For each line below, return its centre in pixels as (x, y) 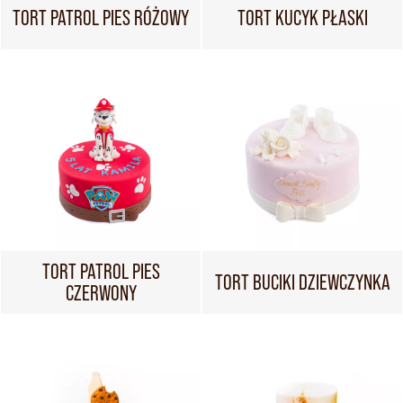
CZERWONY (101, 293)
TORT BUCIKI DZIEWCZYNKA (302, 282)
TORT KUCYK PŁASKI (302, 18)
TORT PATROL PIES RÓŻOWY (101, 18)
